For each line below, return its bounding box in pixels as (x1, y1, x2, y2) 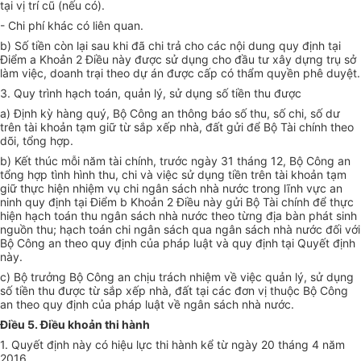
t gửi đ (219, 120, 254, 135)
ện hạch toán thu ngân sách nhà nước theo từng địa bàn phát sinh (9, 209, 357, 223)
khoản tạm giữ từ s (40, 120, 139, 135)
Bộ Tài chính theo (263, 120, 354, 135)
